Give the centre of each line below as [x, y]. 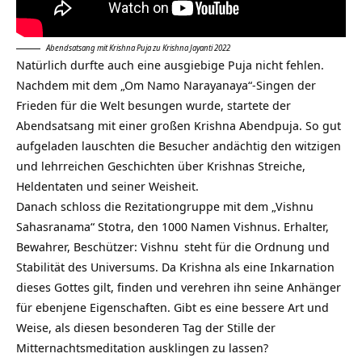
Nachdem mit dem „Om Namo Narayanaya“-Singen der [166, 84]
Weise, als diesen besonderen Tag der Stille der [146, 327]
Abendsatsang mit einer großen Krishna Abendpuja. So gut [179, 125]
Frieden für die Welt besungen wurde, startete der [154, 105]
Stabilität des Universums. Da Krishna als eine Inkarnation [175, 266]
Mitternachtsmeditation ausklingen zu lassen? [142, 347]
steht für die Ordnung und [255, 246]
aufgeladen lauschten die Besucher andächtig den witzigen [179, 145]
